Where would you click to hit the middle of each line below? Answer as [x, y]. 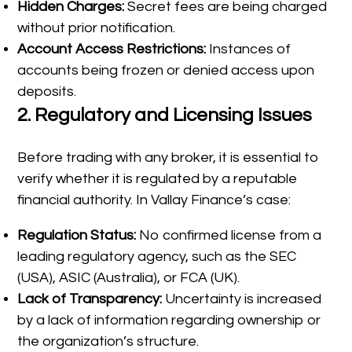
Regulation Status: [79, 236]
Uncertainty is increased [244, 299]
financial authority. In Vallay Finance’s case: [154, 200]
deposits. [47, 92]
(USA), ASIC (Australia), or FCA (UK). [129, 278]
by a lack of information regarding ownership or [169, 321]
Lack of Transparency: [92, 299]
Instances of [249, 49]
